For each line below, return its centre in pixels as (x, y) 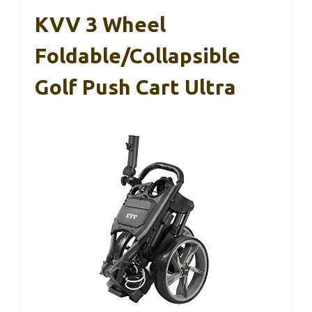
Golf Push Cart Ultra (135, 87)
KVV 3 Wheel (100, 24)
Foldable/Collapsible (138, 56)
